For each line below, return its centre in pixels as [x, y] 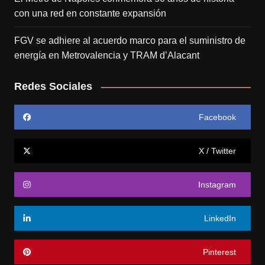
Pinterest [220, 252]
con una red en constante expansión [90, 14]
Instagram [217, 185]
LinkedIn [220, 219]
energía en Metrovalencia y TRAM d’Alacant [106, 56]
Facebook [218, 117]
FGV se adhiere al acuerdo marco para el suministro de [130, 41]
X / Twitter [218, 151]
